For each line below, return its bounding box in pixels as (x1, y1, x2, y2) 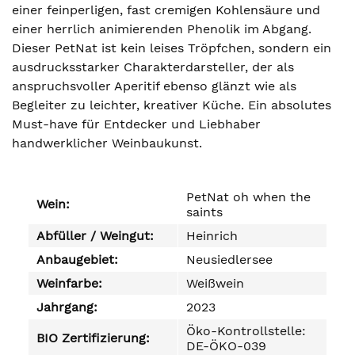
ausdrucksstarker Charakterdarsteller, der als (12, 59, 294, 74)
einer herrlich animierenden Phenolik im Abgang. (12, 21, 311, 36)
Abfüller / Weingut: (36, 228, 154, 243)
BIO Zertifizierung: (36, 330, 150, 345)
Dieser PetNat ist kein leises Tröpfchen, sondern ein (12, 40, 331, 55)
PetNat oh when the (186, 189, 311, 204)
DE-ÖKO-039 (186, 338, 266, 353)
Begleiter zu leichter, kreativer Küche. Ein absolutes (12, 97, 331, 113)
